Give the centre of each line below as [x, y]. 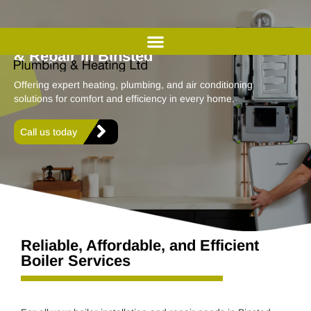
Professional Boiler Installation [124, 40]
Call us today [49, 132]
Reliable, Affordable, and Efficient [140, 245]
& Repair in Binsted [83, 56]
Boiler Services [76, 260]
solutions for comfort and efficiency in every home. [124, 98]
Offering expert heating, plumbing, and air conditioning [133, 84]
